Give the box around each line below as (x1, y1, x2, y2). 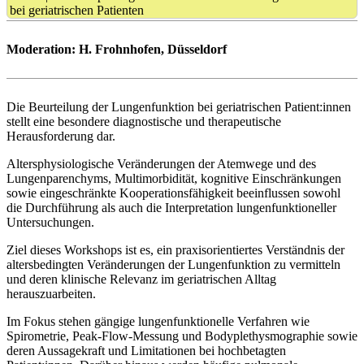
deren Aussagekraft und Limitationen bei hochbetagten (6, 343, 286, 357)
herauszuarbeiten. (6, 286, 96, 301)
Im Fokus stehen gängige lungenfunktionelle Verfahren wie (6, 314, 310, 328)
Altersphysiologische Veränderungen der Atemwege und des (6, 156, 316, 171)
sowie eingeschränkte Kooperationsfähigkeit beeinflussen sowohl (6, 185, 340, 200)
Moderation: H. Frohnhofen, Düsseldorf (6, 41, 227, 56)
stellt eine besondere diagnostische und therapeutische (6, 114, 281, 128)
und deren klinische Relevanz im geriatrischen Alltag (6, 271, 276, 286)
